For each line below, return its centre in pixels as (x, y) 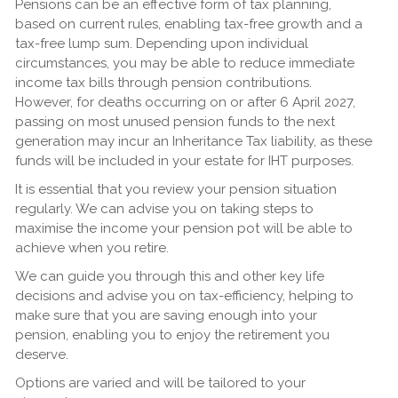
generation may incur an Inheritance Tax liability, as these (193, 141)
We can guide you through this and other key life (169, 276)
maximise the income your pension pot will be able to (183, 228)
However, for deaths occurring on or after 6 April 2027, (185, 102)
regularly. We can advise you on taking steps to (164, 208)
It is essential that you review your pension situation (175, 189)
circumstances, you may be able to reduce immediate (184, 63)
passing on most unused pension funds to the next (175, 121)
